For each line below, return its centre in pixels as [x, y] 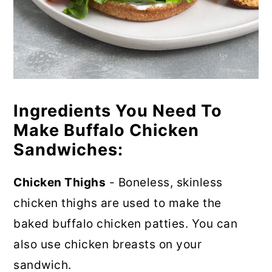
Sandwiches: [69, 150]
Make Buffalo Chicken [107, 131]
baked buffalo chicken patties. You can [126, 224]
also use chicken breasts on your [108, 245]
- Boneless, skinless [164, 183]
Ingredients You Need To [118, 111]
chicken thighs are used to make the [117, 203]
